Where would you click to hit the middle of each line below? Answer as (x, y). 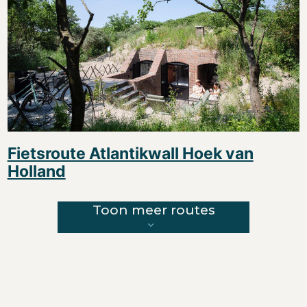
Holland (36, 171)
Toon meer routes (153, 209)
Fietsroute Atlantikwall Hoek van (130, 153)
